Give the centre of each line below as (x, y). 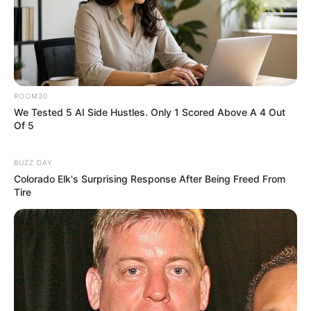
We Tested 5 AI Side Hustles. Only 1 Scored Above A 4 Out (150, 112)
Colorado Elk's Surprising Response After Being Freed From (150, 178)
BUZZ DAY (33, 162)
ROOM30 (31, 95)
